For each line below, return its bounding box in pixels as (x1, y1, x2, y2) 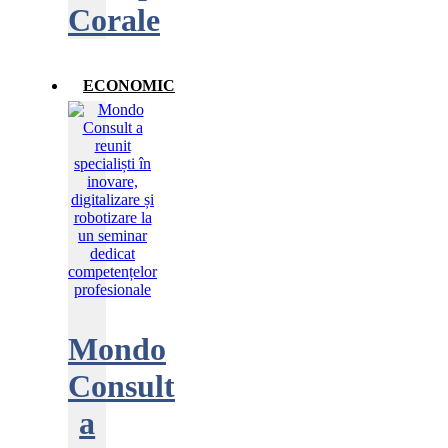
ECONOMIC (83, 77, 175, 94)
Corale (68, 2, 160, 38)
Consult (68, 368, 175, 404)
